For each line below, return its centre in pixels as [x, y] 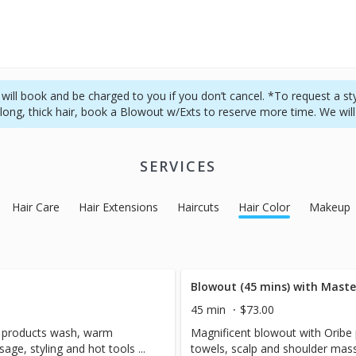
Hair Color [264, 207]
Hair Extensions [118, 207]
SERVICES [178, 166]
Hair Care [36, 207]
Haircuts [198, 207]
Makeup [330, 207]
